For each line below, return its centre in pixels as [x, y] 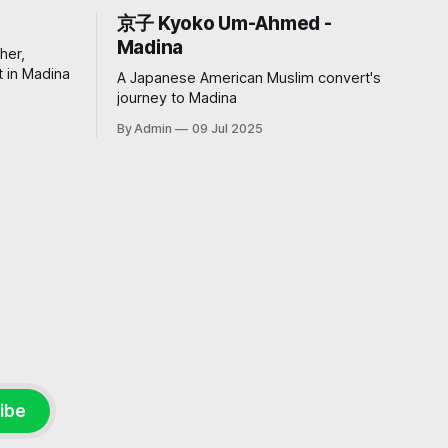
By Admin [144, 129]
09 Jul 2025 [227, 129]
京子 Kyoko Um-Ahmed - [224, 24]
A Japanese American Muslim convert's [248, 78]
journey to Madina [176, 98]
